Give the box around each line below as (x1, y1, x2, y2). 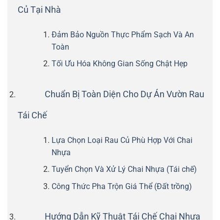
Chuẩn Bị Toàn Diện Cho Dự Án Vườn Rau (44, 89, 204, 99)
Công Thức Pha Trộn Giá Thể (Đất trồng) (51, 181, 192, 191)
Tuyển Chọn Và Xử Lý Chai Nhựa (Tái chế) (51, 165, 197, 174)
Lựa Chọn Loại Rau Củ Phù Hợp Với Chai (51, 135, 192, 145)
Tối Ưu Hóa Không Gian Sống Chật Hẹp (51, 59, 188, 69)
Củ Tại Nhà (17, 4, 61, 15)
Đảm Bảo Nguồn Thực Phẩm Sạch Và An (51, 29, 194, 39)
